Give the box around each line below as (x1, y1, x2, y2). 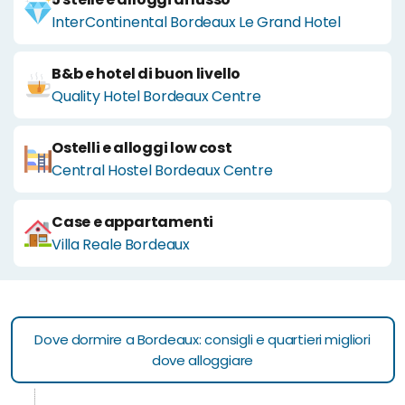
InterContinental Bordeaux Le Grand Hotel (52, 11, 341, 33)
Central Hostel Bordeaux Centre (52, 159, 273, 181)
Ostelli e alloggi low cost (52, 137, 232, 158)
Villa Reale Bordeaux (52, 233, 190, 255)
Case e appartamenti (52, 211, 214, 232)
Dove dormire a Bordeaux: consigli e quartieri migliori (34, 329, 371, 349)
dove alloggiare (151, 350, 254, 370)
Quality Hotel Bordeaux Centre (52, 85, 261, 107)
